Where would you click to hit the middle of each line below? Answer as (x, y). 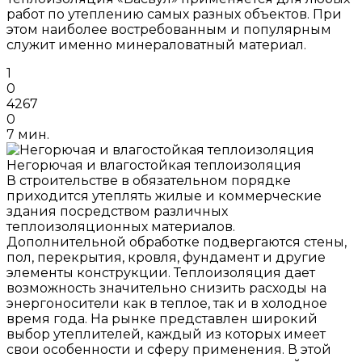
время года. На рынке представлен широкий (162, 318)
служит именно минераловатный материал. (156, 44)
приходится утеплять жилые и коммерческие (164, 196)
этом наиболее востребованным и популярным (169, 29)
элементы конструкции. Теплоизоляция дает (161, 272)
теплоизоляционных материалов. (121, 226)
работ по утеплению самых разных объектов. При (174, 14)
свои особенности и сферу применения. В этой (169, 349)
